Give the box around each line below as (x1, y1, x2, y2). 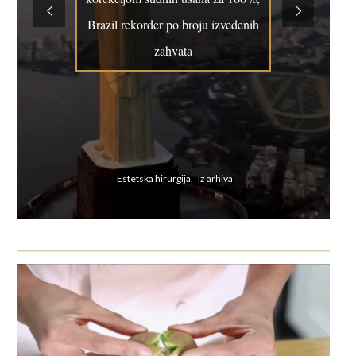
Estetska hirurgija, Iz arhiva (114, 172, 234, 184)
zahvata (153, 42, 192, 59)
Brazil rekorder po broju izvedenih (87, 16, 259, 33)
